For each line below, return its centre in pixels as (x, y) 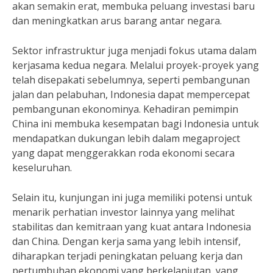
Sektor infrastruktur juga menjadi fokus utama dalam (134, 51)
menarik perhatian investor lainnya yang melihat (123, 212)
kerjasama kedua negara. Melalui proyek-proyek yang (136, 65)
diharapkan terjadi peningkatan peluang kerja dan (127, 256)
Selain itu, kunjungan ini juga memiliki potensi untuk (132, 197)
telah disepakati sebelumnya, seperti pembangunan (131, 80)
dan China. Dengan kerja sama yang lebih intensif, (126, 241)
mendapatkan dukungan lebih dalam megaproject (126, 138)
